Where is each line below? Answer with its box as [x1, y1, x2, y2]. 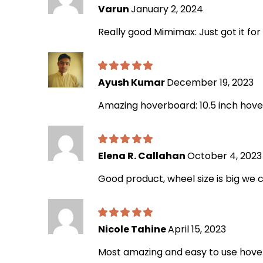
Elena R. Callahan [98, 149, 187, 163]
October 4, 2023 [187, 149, 262, 163]
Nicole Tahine [98, 222, 168, 236]
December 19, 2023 [167, 75, 254, 89]
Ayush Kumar [98, 75, 167, 89]
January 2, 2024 [131, 2, 203, 16]
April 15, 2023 [168, 222, 226, 236]
